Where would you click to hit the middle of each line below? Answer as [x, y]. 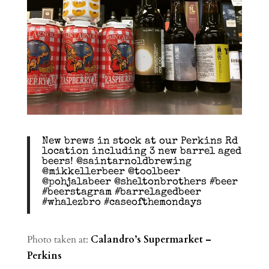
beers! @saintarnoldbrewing [116, 162]
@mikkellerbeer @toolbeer [111, 172]
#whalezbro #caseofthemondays [122, 203]
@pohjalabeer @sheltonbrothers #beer [140, 183]
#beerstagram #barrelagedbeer [121, 193]
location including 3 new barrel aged [141, 152]
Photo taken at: [59, 240]
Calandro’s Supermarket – [151, 240]
